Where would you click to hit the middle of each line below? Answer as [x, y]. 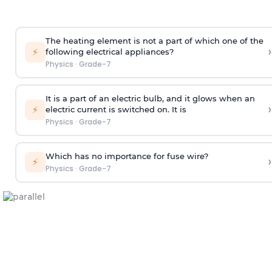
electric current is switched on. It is [116, 110]
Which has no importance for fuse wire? [127, 156]
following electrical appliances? [109, 52]
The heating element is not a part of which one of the [154, 41]
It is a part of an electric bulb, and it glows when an [150, 99]
